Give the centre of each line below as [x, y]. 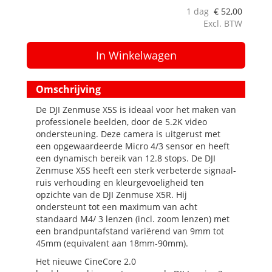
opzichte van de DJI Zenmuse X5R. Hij [111, 195]
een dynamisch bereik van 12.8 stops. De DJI [126, 158]
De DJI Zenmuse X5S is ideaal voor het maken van [136, 110]
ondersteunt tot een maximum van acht [117, 207]
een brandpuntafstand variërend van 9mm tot [130, 231]
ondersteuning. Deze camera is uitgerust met [128, 134]
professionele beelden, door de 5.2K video [121, 122]
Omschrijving [68, 89]
